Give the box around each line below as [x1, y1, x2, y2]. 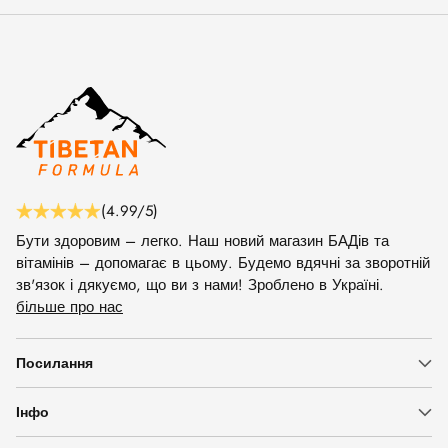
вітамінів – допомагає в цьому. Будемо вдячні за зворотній [16, 252, 430, 274]
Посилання [16, 353, 93, 373]
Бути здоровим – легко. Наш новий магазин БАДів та [16, 230, 389, 252]
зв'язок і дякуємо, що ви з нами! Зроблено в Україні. [16, 274, 384, 296]
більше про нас [16, 296, 123, 318]
